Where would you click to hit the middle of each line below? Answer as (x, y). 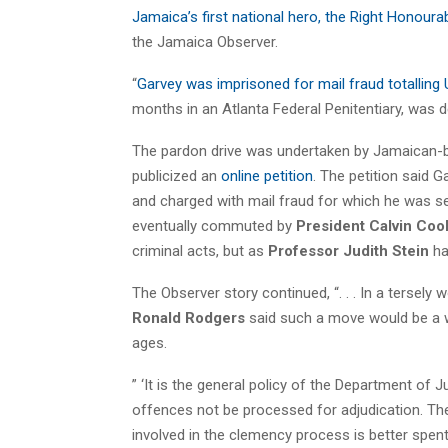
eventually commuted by (214, 225)
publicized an (176, 175)
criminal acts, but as (200, 250)
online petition (267, 175)
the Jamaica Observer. (205, 41)
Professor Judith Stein (348, 250)
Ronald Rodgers (188, 317)
